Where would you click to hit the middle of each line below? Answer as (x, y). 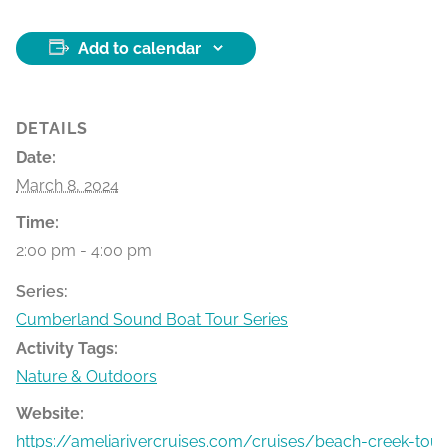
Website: (50, 413)
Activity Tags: (67, 348)
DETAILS (52, 128)
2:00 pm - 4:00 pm (84, 250)
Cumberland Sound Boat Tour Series (152, 319)
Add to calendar (139, 48)
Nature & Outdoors (86, 376)
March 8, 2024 (67, 185)
